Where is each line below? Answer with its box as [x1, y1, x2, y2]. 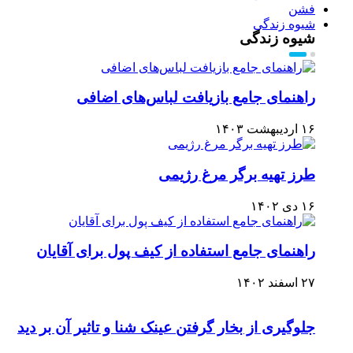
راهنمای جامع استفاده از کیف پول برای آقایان [36, 243, 315, 260]
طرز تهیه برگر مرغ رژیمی [158, 165, 315, 183]
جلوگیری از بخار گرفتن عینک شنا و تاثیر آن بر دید [17, 318, 315, 336]
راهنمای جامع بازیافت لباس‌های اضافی [76, 89, 315, 106]
